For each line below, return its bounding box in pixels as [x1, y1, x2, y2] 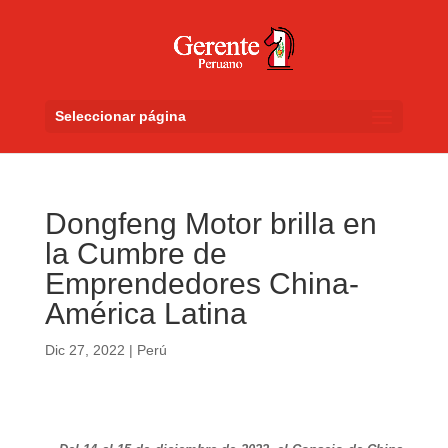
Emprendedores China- [44, 267, 359, 300]
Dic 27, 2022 [44, 342, 125, 358]
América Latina [44, 297, 247, 330]
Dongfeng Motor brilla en [44, 207, 377, 240]
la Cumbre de [44, 237, 227, 270]
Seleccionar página [54, 108, 186, 124]
